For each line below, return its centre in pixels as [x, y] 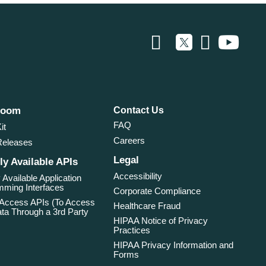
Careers [129, 140]
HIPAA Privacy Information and [174, 245]
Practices [132, 230]
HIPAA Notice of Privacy [161, 220]
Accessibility [138, 176]
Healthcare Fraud [147, 205]
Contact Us [139, 110]
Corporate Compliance [157, 191]
